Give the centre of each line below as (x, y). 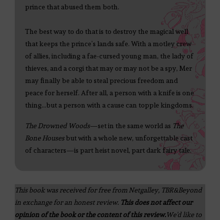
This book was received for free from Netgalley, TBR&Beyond (108, 190)
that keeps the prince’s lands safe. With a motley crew (108, 44)
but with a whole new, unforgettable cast (128, 138)
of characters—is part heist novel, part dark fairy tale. (108, 151)
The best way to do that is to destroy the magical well (107, 32)
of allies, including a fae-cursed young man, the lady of (109, 56)
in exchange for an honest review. (68, 203)
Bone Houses (45, 138)
